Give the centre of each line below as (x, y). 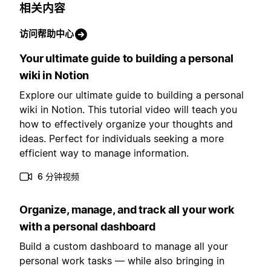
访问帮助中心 (47, 34)
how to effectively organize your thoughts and (126, 124)
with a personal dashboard (87, 227)
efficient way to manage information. (104, 153)
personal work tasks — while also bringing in (122, 261)
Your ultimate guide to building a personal (126, 59)
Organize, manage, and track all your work (127, 210)
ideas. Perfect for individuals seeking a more (122, 139)
